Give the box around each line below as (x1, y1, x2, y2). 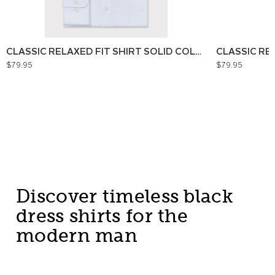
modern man (16, 228, 138, 247)
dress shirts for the (16, 208, 188, 227)
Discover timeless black (16, 188, 233, 207)
